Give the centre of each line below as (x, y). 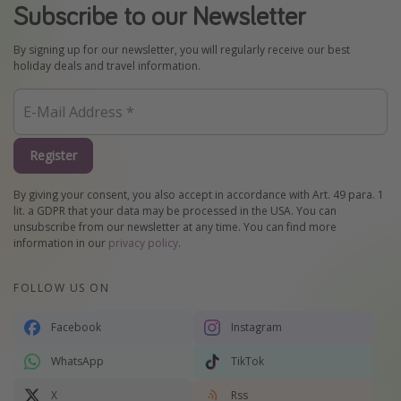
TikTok (247, 362)
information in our (61, 243)
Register (53, 155)
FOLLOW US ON (61, 288)
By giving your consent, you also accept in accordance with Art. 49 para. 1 (199, 195)
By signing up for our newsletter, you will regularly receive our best (182, 49)
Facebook (76, 328)
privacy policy (143, 243)
